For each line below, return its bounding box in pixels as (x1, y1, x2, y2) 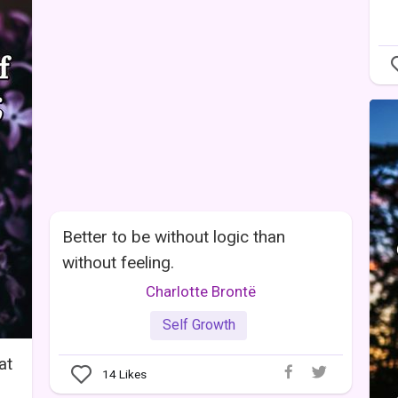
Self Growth (162, 316, 235, 334)
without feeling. (62, 251, 174, 273)
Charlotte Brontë (146, 282, 256, 300)
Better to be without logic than (62, 226, 285, 247)
